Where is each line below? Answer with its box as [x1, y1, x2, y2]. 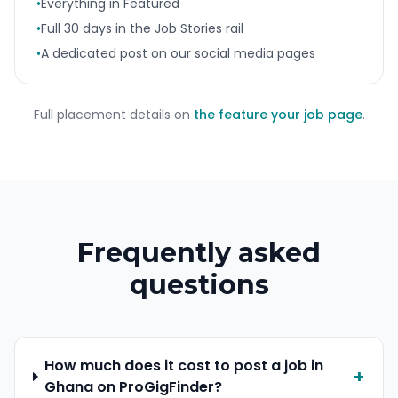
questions [129, 268, 269, 301]
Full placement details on [33, 106, 190, 123]
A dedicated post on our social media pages [41, 44, 315, 62]
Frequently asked [77, 236, 321, 269]
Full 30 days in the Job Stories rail [41, 20, 243, 37]
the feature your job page [193, 106, 362, 123]
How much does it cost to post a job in [44, 355, 324, 376]
